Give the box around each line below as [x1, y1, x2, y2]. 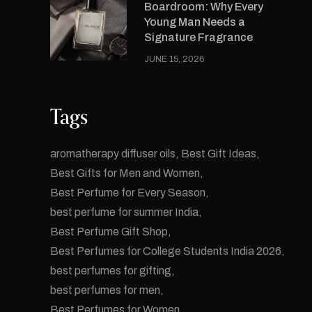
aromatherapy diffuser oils [50, 148, 175, 159]
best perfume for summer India [50, 206, 198, 218]
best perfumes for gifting [50, 265, 171, 276]
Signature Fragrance [144, 31, 253, 43]
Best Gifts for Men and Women [50, 167, 200, 179]
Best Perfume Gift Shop [50, 226, 168, 237]
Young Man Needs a [144, 16, 245, 28]
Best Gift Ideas [181, 148, 256, 159]
